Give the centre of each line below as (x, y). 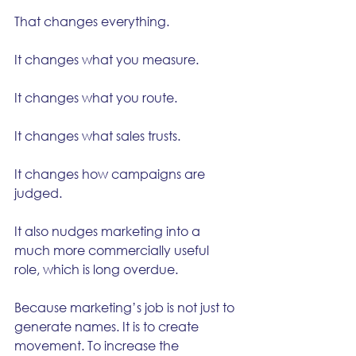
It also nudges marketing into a (109, 231)
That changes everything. (92, 21)
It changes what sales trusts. (97, 135)
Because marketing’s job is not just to (126, 307)
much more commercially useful (113, 250)
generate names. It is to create (108, 326)
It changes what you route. (96, 97)
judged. (38, 193)
